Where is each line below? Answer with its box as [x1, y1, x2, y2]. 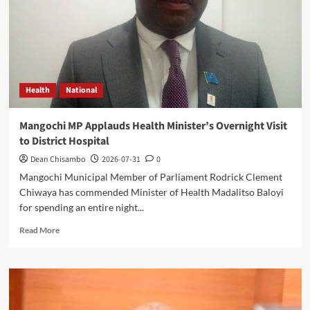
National [65, 84, 97, 97]
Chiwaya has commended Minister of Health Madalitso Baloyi [19, 186, 284, 199]
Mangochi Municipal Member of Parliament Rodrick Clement [19, 171, 282, 183]
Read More [19, 225, 60, 236]
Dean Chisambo [30, 154, 86, 166]
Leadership [58, 8, 99, 19]
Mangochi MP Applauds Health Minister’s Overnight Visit [19, 118, 287, 134]
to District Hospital [19, 134, 109, 149]
